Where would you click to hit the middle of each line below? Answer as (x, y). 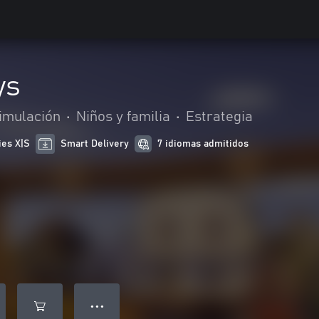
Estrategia (219, 117)
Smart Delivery (95, 144)
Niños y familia (123, 117)
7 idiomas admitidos (203, 144)
